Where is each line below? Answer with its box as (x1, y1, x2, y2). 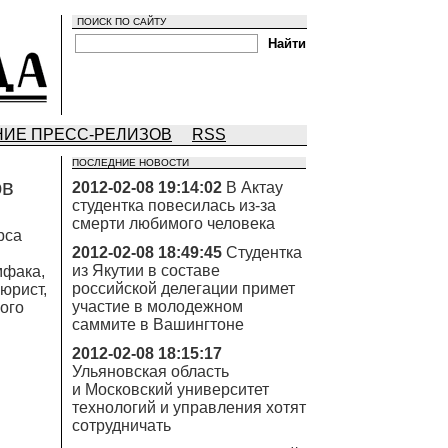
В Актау (226, 179, 283, 196)
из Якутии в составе (72, 262, 220, 279)
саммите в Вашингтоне (72, 316, 244, 333)
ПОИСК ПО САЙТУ (77, 16, 166, 27)
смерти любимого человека (72, 215, 275, 232)
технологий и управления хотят (72, 399, 306, 416)
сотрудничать (72, 417, 171, 434)
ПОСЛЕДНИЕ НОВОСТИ (72, 157, 189, 168)
